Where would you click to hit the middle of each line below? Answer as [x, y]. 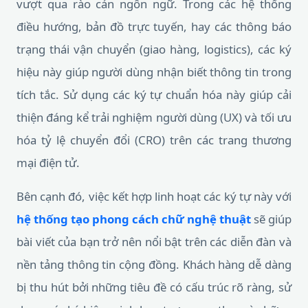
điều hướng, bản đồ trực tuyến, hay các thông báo [154, 26]
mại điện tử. [48, 163]
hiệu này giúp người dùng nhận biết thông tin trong [154, 72]
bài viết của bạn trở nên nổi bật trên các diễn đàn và [154, 242]
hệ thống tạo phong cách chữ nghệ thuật [134, 219]
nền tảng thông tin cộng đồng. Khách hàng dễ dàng [154, 264]
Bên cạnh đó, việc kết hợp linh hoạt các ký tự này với [154, 196]
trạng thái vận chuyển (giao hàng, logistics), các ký [154, 49]
